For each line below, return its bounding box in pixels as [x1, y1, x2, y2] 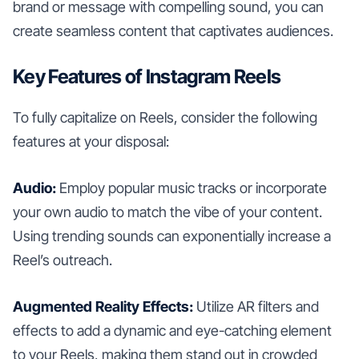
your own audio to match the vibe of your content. [13, 203, 322, 220]
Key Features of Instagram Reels [13, 64, 281, 88]
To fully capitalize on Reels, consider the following [13, 108, 317, 126]
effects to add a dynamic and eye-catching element [13, 321, 332, 339]
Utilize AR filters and [193, 297, 319, 315]
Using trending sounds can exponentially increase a [13, 227, 331, 244]
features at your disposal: [13, 132, 169, 150]
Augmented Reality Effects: [13, 297, 193, 315]
